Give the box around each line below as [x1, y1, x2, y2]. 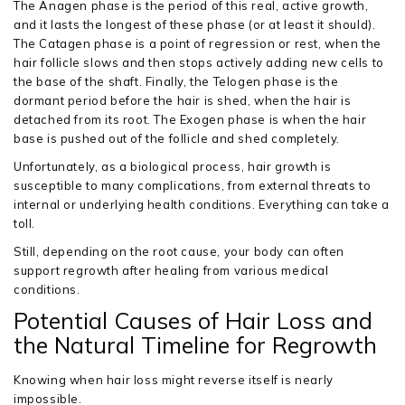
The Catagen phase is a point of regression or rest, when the [14, 36, 382, 51]
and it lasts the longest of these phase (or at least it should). [14, 17, 376, 32]
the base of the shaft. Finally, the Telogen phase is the [14, 74, 339, 89]
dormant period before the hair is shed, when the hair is [14, 93, 352, 108]
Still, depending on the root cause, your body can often [14, 244, 345, 259]
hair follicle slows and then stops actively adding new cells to [14, 55, 384, 70]
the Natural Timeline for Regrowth [14, 331, 377, 359]
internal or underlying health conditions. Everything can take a [14, 197, 390, 212]
